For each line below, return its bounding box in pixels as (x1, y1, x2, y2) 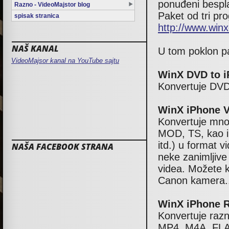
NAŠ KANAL (12, 43, 58, 55)
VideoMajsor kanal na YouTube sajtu (11, 57, 119, 65)
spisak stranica (14, 12, 59, 19)
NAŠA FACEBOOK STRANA (12, 141, 113, 153)
